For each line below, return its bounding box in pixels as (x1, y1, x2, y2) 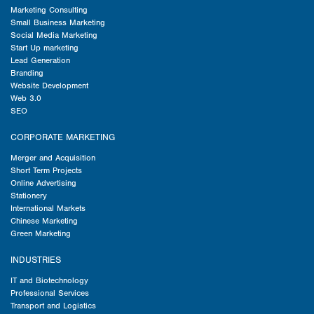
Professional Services (11, 288, 89, 299)
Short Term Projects (11, 165, 82, 176)
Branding (11, 68, 43, 78)
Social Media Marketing (11, 30, 97, 41)
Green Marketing (11, 228, 71, 239)
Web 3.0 (11, 93, 41, 104)
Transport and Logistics (11, 301, 96, 311)
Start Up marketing (11, 43, 78, 53)
